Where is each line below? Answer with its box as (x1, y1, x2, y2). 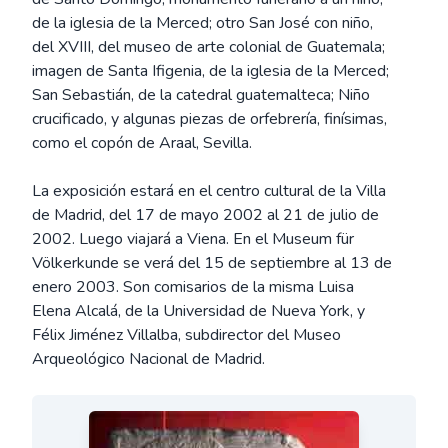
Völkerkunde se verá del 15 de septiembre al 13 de (32, 252, 392, 274)
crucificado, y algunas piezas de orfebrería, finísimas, (32, 108, 387, 130)
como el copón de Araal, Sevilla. (32, 132, 252, 154)
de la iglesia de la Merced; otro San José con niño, (32, 12, 373, 34)
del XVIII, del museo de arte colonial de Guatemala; (32, 36, 385, 58)
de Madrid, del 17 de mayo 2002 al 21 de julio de (32, 204, 379, 226)
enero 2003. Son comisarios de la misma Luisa (32, 276, 354, 298)
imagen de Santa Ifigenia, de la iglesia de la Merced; (32, 60, 389, 82)
